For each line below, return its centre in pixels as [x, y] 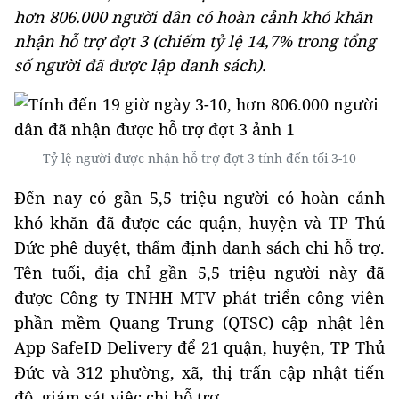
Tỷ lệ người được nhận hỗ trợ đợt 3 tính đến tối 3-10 [199, 158]
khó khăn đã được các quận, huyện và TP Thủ [199, 223]
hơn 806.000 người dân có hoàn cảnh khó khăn [194, 17]
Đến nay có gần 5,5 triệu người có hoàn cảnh [199, 198]
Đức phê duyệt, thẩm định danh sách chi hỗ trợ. [199, 248]
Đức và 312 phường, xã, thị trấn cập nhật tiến [199, 372]
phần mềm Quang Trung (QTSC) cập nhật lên [199, 322]
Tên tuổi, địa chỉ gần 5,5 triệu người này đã [199, 273]
